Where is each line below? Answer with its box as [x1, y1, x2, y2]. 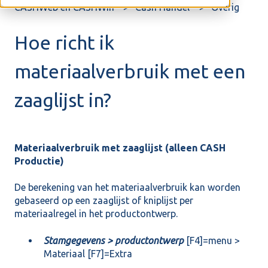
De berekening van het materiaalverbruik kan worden [14, 182, 240, 193]
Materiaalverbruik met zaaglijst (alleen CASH [14, 142, 226, 154]
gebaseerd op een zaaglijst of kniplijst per [14, 195, 193, 206]
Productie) [14, 156, 64, 167]
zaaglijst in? [14, 89, 111, 111]
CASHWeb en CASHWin [14, 2, 114, 13]
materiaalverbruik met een [14, 60, 245, 83]
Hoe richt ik [14, 32, 114, 54]
